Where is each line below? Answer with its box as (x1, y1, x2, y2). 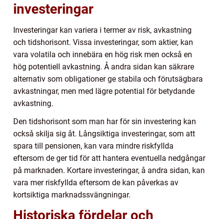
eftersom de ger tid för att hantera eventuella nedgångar (13, 153, 205, 163)
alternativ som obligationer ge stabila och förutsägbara (13, 74, 203, 84)
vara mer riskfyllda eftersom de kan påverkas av (13, 178, 178, 188)
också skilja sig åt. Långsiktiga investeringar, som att (13, 129, 195, 139)
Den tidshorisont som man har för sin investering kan (13, 117, 196, 127)
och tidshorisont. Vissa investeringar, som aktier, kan (13, 38, 193, 47)
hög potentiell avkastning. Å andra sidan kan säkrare (13, 62, 194, 72)
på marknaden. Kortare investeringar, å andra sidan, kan (13, 166, 205, 175)
